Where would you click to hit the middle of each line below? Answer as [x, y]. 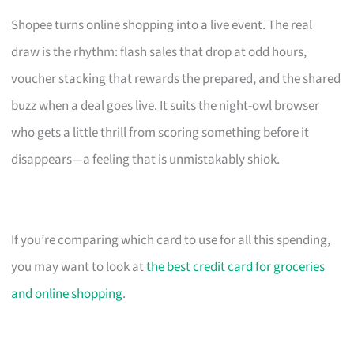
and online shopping [67, 294]
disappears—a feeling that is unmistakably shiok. [146, 159]
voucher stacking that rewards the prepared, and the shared [176, 79]
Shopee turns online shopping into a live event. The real [162, 25]
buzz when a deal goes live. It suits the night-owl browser [166, 105]
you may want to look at [79, 267]
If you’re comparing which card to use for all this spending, [171, 240]
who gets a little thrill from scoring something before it [160, 132]
